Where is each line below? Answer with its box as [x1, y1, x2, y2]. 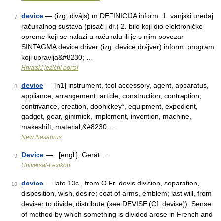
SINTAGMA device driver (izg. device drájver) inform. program [21, 43, 214, 51]
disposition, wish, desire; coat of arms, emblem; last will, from [21, 189, 212, 197]
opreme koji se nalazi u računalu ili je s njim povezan [21, 33, 185, 40]
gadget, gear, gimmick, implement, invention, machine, [21, 112, 191, 120]
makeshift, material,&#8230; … [21, 123, 117, 131]
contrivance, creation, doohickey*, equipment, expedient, [21, 102, 198, 110]
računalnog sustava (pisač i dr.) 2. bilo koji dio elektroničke [21, 22, 203, 30]
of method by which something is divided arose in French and [21, 210, 213, 218]
